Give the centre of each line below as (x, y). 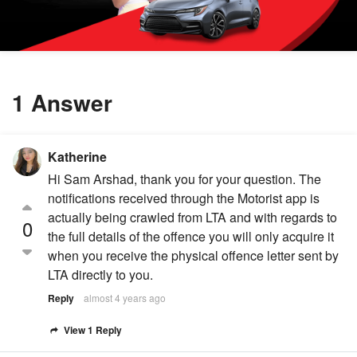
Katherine (77, 157)
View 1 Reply (91, 330)
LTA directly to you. (100, 275)
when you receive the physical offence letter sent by (193, 256)
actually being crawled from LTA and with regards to (192, 218)
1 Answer (62, 103)
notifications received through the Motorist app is (184, 198)
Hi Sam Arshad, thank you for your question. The (184, 179)
